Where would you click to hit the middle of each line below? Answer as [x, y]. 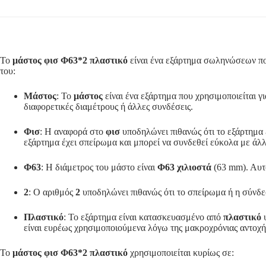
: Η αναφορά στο [73, 131]
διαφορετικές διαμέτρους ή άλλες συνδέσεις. [108, 106]
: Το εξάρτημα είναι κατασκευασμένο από [143, 217]
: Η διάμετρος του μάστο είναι [99, 167]
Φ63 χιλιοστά [184, 167]
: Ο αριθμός [52, 192]
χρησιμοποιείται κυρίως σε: [181, 252]
